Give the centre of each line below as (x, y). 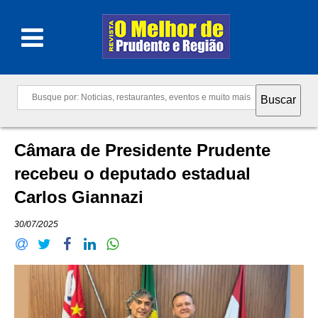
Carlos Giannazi (81, 197)
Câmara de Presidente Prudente (142, 150)
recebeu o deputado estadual (132, 174)
